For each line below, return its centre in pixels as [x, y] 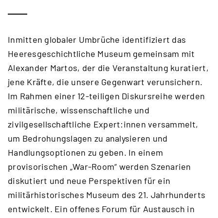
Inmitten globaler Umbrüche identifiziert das [97, 39]
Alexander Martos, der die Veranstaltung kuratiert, [108, 68]
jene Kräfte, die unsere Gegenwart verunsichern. [105, 82]
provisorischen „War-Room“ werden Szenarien [100, 166]
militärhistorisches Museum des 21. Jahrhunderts [107, 195]
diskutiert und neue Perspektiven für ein [89, 181]
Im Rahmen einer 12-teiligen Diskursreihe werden [107, 96]
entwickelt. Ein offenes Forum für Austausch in [101, 209]
